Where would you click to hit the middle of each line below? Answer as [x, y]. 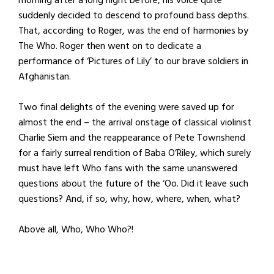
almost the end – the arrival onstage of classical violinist [135, 122]
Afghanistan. [45, 76]
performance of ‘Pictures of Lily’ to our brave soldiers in [133, 61]
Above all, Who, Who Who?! [76, 229]
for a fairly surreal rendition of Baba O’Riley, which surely [135, 153]
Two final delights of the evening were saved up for [126, 107]
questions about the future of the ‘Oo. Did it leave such [133, 183]
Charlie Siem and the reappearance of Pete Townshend [132, 137]
